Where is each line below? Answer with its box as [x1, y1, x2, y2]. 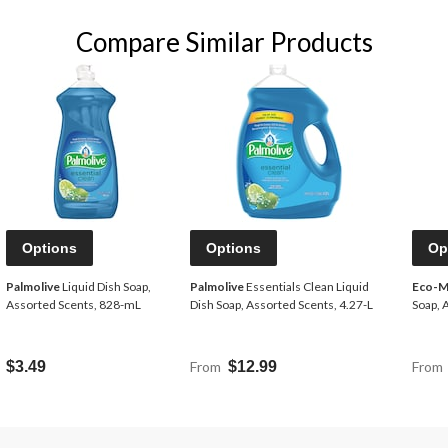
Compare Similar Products [75, 26, 373, 59]
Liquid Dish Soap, [60, 279, 151, 295]
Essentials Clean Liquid [244, 279, 303, 295]
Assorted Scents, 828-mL [6, 297, 141, 313]
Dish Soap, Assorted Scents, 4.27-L [190, 297, 373, 313]
